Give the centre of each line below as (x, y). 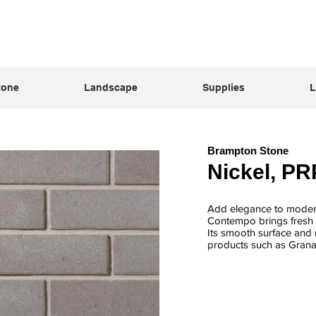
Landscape (110, 87)
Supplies (223, 87)
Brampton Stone (248, 151)
